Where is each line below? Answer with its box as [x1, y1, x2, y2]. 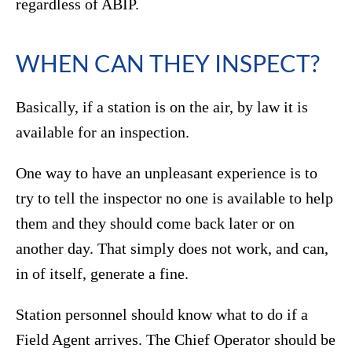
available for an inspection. [16, 123, 189, 141]
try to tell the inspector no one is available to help [16, 189, 333, 207]
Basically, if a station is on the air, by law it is [16, 98, 308, 116]
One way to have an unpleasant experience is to [16, 164, 317, 182]
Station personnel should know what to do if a [16, 306, 308, 324]
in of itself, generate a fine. [16, 265, 189, 283]
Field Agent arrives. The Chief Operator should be [16, 331, 335, 349]
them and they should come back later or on [16, 214, 295, 233]
